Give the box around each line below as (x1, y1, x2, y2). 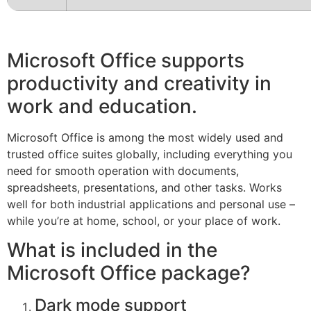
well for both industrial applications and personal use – (7, 197, 295, 211)
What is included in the (7, 238, 217, 262)
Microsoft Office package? (7, 261, 251, 285)
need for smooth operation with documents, (7, 164, 239, 178)
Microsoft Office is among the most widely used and (7, 131, 283, 144)
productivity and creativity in (7, 72, 271, 95)
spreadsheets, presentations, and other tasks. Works (7, 180, 282, 194)
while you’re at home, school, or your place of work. (7, 214, 280, 228)
